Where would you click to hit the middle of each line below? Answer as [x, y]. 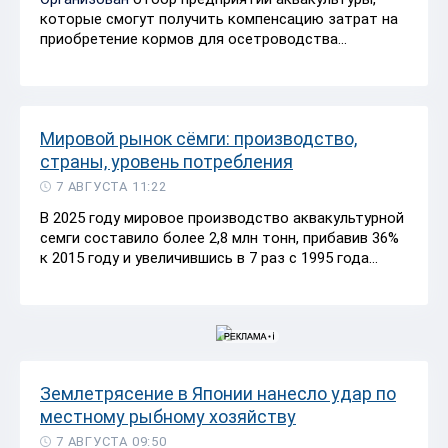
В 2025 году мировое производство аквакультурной [222, 217]
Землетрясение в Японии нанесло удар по [218, 393]
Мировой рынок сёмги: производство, [198, 138]
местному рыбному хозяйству [168, 416]
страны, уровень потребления [166, 161]
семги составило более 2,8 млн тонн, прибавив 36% [219, 237]
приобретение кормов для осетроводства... [193, 38]
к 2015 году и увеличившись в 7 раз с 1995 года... [209, 257]
